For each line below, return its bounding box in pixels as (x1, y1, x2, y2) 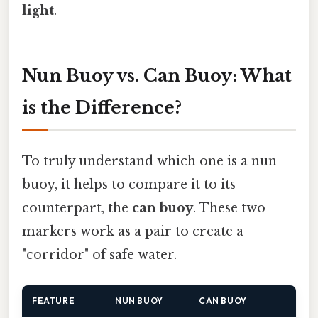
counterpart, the (22, 199, 132, 216)
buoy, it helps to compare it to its (22, 176, 236, 192)
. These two (193, 199, 265, 216)
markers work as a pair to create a (22, 223, 243, 239)
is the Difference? (22, 97, 182, 119)
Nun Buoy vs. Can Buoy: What (22, 65, 292, 87)
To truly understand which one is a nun (22, 153, 277, 169)
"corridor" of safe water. (22, 246, 177, 263)
